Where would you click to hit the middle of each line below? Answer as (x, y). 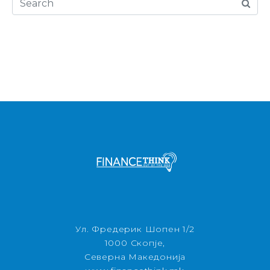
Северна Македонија (135, 256)
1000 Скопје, (135, 243)
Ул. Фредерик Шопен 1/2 (135, 229)
